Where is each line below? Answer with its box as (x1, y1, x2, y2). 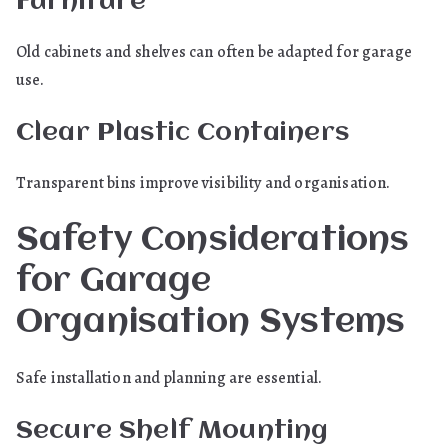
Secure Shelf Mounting (16, 418, 329, 444)
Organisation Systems (16, 306, 406, 340)
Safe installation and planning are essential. (16, 367, 323, 389)
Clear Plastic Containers (16, 120, 349, 146)
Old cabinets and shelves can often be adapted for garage (16, 41, 412, 63)
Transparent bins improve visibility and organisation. (16, 172, 391, 194)
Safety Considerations (16, 224, 410, 258)
